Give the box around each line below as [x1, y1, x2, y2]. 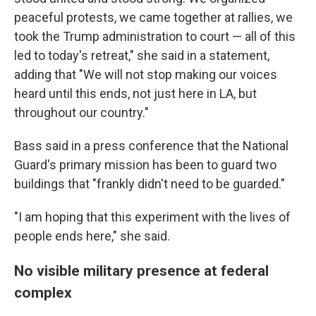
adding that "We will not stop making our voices [14, 67, 277, 82]
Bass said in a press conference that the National [14, 138, 288, 153]
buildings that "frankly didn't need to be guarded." [14, 176, 285, 191]
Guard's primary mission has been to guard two [14, 157, 276, 172]
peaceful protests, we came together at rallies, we [14, 10, 293, 25]
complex [14, 284, 72, 301]
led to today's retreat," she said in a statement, [14, 48, 269, 63]
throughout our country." [14, 105, 149, 120]
